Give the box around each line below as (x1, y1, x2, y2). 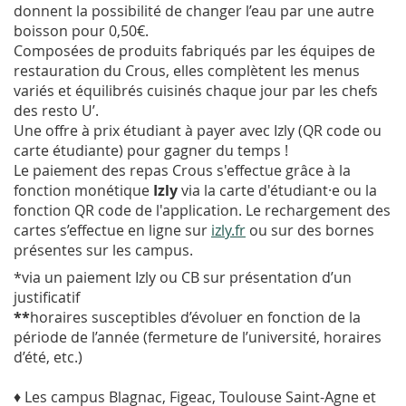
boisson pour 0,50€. (14, 20, 149, 41)
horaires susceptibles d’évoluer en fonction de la (30, 306, 361, 327)
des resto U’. (14, 100, 99, 121)
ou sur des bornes (246, 219, 374, 240)
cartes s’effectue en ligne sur (14, 219, 211, 240)
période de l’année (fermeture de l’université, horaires (14, 326, 382, 347)
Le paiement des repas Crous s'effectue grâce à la (14, 159, 351, 180)
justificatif (14, 286, 89, 307)
